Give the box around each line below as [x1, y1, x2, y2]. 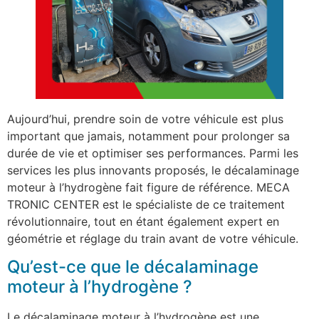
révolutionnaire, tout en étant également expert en [7, 214, 279, 229]
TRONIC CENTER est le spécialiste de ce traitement [7, 197, 285, 211]
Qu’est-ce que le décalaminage [7, 256, 258, 278]
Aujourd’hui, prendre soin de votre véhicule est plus [7, 111, 283, 126]
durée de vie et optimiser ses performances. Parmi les [7, 145, 298, 160]
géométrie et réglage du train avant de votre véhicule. [7, 231, 298, 246]
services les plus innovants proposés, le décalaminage [7, 162, 299, 177]
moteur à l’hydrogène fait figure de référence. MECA [7, 179, 290, 194]
